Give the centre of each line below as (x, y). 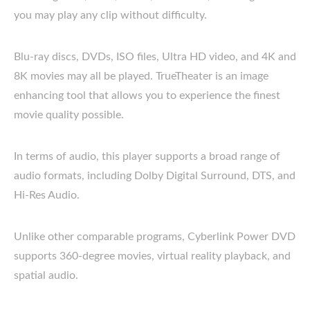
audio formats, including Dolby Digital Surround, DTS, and (155, 175)
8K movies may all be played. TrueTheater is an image (141, 76)
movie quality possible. (69, 115)
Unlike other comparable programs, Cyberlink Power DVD (155, 236)
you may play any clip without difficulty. (110, 15)
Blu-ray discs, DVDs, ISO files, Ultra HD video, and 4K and (155, 56)
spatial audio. (46, 275)
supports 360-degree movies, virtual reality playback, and (152, 256)
